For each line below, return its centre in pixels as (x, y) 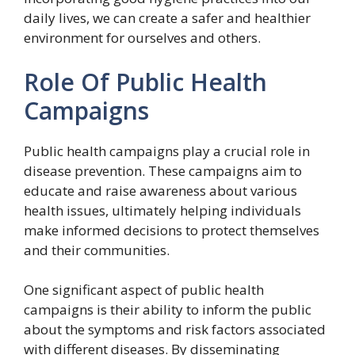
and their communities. (97, 250)
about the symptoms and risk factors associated (175, 329)
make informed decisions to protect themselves (172, 230)
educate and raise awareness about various (160, 190)
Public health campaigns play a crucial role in (167, 151)
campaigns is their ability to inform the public (168, 309)
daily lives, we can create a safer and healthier (167, 18)
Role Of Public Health (145, 82)
